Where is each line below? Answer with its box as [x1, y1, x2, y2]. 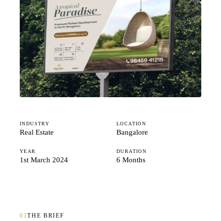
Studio [20, 3, 56, 18]
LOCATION [116, 121, 147, 126]
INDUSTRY [20, 121, 50, 126]
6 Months [116, 156, 146, 164]
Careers [20, 37, 61, 52]
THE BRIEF [27, 212, 65, 219]
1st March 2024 [20, 156, 68, 164]
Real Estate [20, 128, 54, 136]
